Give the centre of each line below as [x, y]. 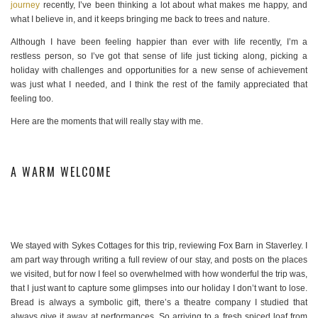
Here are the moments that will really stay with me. [107, 122]
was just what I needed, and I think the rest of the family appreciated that [159, 85]
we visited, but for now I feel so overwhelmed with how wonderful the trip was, [159, 274]
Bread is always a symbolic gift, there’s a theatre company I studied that [159, 303]
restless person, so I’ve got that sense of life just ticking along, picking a [159, 56]
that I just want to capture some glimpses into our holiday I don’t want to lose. [159, 289]
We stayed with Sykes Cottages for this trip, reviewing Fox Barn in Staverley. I [159, 246]
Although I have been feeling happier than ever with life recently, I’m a [159, 42]
